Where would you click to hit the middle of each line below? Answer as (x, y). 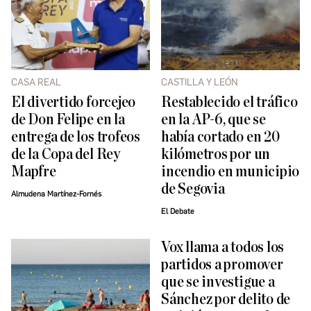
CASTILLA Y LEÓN (200, 83)
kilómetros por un (216, 155)
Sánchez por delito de (226, 300)
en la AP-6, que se (213, 120)
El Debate (178, 212)
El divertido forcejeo (74, 103)
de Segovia (193, 190)
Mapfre (34, 172)
